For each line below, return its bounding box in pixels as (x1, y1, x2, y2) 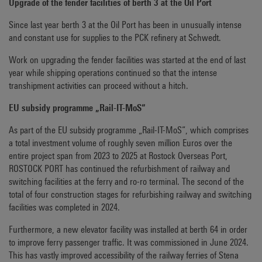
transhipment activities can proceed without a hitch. (9, 80, 188, 91)
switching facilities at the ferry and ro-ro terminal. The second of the (9, 176, 244, 187)
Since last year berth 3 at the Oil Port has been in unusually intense (9, 19, 242, 30)
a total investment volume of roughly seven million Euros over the (9, 137, 232, 149)
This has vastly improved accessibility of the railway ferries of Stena (9, 250, 239, 261)
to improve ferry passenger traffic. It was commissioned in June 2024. (9, 237, 251, 248)
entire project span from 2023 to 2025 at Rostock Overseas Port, (9, 150, 227, 161)
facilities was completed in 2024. (9, 202, 120, 213)
